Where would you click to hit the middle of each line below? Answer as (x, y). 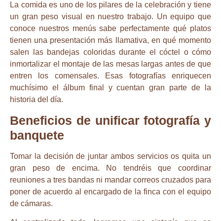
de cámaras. (31, 203)
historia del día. (37, 100)
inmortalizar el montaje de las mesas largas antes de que (110, 64)
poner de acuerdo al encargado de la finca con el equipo (110, 191)
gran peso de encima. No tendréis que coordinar (110, 168)
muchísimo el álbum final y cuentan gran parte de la (110, 88)
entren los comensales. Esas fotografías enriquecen (110, 76)
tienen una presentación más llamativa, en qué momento (110, 40)
